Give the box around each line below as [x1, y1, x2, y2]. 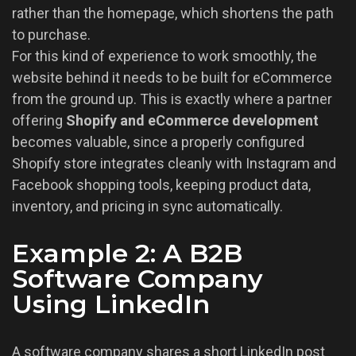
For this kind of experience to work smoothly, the [12, 48, 317, 65]
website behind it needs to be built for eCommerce [12, 69, 332, 87]
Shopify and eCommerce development [66, 112, 319, 130]
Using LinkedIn [12, 288, 210, 320]
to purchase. [12, 26, 91, 44]
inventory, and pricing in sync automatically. [12, 198, 283, 215]
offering [12, 112, 66, 130]
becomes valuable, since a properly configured [12, 133, 304, 151]
